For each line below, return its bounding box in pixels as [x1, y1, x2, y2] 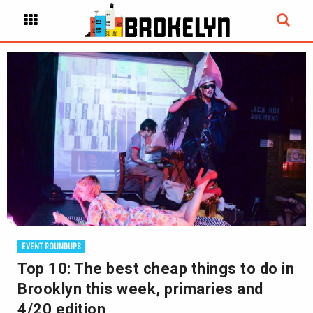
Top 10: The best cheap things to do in [17, 260, 294, 277]
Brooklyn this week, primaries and [17, 280, 263, 298]
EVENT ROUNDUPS [22, 241, 81, 252]
